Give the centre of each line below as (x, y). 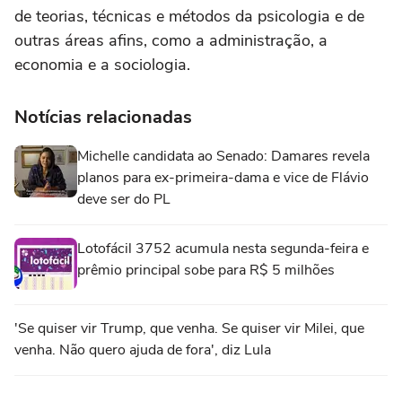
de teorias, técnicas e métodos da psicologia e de (189, 17)
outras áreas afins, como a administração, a (171, 41)
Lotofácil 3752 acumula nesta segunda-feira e (223, 249)
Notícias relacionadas (103, 118)
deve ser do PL (124, 200)
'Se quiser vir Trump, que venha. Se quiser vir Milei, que (189, 329)
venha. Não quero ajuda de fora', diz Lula (143, 350)
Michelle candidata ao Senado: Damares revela (223, 157)
